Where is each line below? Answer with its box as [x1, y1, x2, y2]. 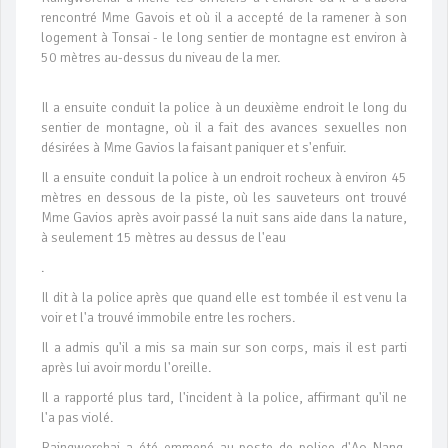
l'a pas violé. [41, 409, 113, 427]
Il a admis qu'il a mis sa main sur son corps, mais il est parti [41, 339, 407, 357]
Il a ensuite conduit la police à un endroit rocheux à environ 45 [41, 169, 407, 187]
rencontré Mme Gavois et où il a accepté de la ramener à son [41, 9, 407, 27]
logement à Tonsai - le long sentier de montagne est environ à [41, 29, 407, 47]
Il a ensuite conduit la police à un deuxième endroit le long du [41, 99, 407, 117]
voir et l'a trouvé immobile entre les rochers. [41, 309, 295, 327]
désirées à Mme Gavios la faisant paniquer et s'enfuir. [41, 139, 346, 157]
